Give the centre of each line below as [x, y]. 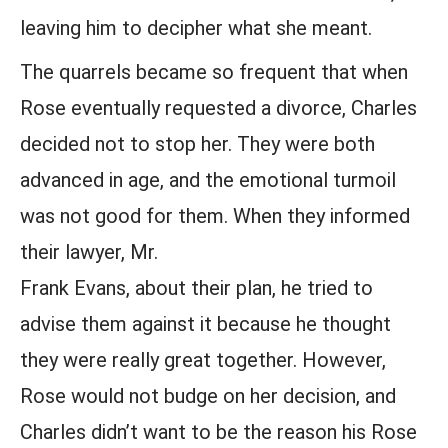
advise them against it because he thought [205, 324]
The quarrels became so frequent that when [214, 72]
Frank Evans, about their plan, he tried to [196, 288]
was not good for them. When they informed [215, 216]
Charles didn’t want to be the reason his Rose [218, 432]
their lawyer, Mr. [89, 252]
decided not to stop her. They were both [197, 144]
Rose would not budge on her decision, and [208, 396]
